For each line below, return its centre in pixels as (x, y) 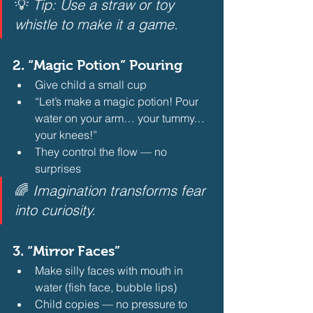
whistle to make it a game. (96, 24)
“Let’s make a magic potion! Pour (118, 101)
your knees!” (66, 134)
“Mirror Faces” (74, 250)
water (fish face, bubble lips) (106, 287)
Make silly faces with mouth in (110, 270)
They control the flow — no (102, 151)
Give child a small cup (91, 84)
